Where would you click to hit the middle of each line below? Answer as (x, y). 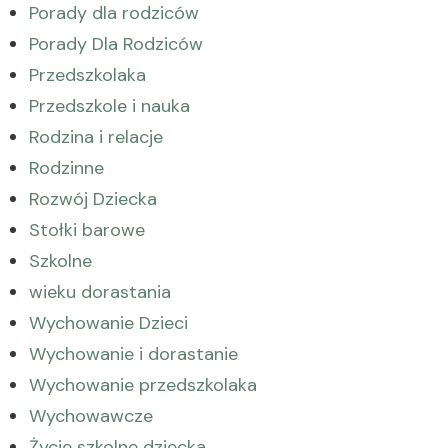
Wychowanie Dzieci (108, 323)
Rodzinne (66, 168)
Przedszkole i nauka (109, 106)
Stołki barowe (87, 230)
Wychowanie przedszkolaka (143, 385)
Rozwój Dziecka (93, 199)
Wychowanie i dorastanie (133, 354)
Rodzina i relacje (96, 137)
